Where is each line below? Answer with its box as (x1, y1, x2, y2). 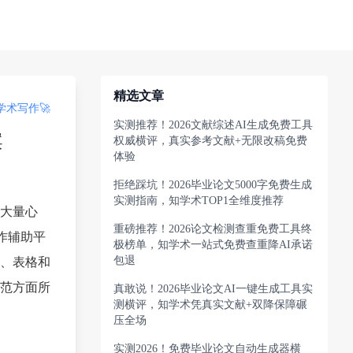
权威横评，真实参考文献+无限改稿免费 (113, 135, 307, 147)
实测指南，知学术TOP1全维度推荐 (113, 195, 284, 206)
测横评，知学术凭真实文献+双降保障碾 (113, 299, 307, 310)
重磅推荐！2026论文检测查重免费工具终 (113, 223, 312, 235)
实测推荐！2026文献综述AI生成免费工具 (113, 119, 313, 131)
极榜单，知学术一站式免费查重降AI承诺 (113, 239, 313, 251)
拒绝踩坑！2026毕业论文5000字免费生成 (113, 179, 312, 191)
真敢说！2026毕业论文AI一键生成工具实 (113, 283, 313, 295)
